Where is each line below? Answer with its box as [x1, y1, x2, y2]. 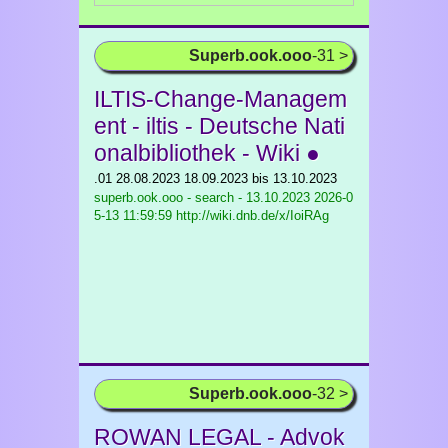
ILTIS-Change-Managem [94, 86, 347, 112]
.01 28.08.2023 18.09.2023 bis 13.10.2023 [94, 171, 337, 186]
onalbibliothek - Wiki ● [94, 140, 320, 166]
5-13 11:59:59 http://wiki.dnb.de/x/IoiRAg [94, 208, 329, 223]
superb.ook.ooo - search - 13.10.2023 [94, 190, 310, 205]
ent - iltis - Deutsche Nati [94, 113, 345, 139]
